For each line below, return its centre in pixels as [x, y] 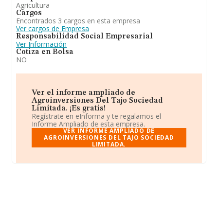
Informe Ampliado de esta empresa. [88, 124]
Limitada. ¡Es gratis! [69, 109]
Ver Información [41, 44]
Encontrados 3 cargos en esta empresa [78, 21]
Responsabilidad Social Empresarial [84, 36]
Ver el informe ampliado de [83, 93]
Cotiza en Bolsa [45, 52]
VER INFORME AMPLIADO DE [109, 131]
